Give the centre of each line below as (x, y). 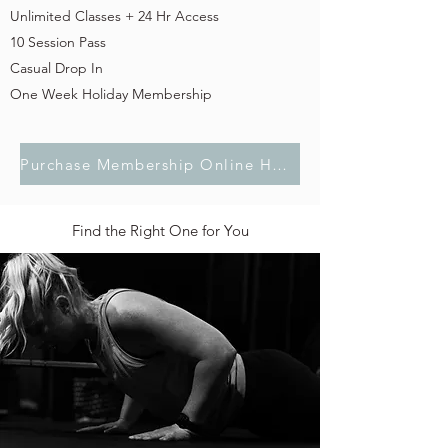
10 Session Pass (58, 42)
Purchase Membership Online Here (279, 164)
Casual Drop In (56, 68)
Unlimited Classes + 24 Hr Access (114, 16)
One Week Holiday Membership (111, 94)
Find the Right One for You (160, 230)
